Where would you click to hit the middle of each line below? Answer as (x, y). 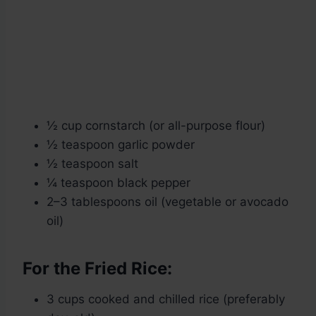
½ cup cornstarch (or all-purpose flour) (156, 126)
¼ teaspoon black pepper (119, 183)
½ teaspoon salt (92, 164)
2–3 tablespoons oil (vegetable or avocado (168, 202)
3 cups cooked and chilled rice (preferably (166, 299)
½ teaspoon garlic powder (121, 145)
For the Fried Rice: (97, 269)
